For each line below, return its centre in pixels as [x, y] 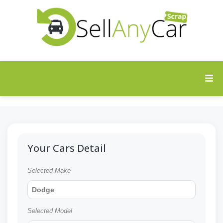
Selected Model [50, 211]
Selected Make [49, 171]
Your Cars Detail [67, 148]
